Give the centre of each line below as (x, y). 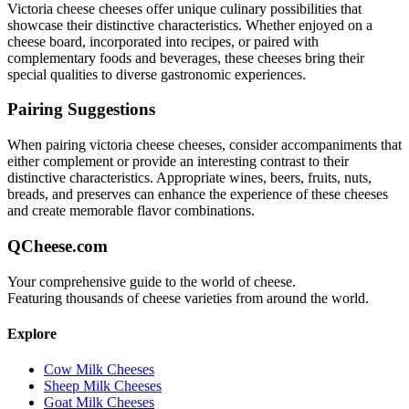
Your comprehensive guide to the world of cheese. (152, 281)
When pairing (48, 145)
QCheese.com (58, 246)
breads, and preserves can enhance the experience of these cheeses (198, 194)
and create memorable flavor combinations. (131, 211)
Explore (32, 333)
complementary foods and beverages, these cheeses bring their (186, 58)
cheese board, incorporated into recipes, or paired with (163, 41)
